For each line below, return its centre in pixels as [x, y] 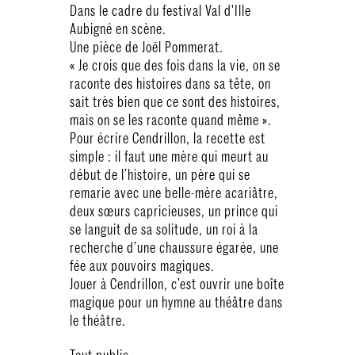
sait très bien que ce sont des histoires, [175, 102]
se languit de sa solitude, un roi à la [164, 229]
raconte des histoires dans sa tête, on [170, 84]
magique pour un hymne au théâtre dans [176, 302]
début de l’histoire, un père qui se [160, 175]
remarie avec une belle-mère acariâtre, [174, 193]
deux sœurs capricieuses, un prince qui [174, 211]
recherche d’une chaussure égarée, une [174, 248]
